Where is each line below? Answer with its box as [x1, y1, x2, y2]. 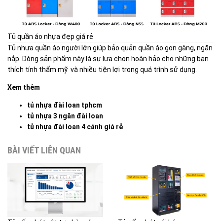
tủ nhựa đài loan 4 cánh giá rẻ [27, 123, 123, 131]
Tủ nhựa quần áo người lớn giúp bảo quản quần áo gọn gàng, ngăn [7, 44, 213, 52]
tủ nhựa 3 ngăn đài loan [27, 112, 103, 120]
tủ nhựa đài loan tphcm [27, 101, 102, 110]
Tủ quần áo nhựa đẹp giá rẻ [7, 33, 93, 41]
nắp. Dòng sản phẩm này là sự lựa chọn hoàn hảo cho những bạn [7, 55, 209, 63]
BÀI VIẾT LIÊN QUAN [7, 145, 81, 156]
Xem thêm [7, 83, 40, 92]
